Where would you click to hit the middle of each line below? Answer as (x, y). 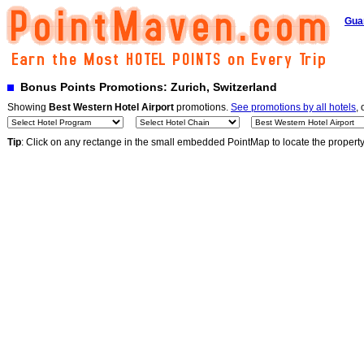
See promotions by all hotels (293, 107)
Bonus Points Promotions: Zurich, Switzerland (145, 87)
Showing (28, 107)
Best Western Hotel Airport (111, 107)
